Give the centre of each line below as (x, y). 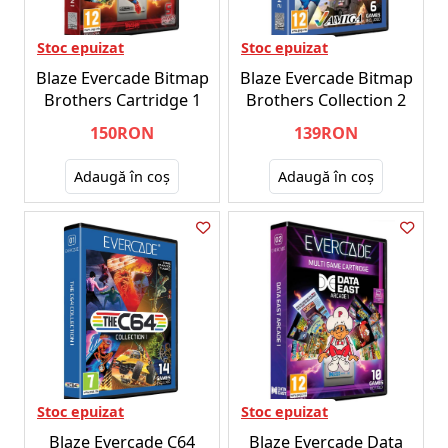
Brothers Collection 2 (326, 99)
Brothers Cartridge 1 (122, 99)
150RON (122, 132)
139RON (326, 132)
